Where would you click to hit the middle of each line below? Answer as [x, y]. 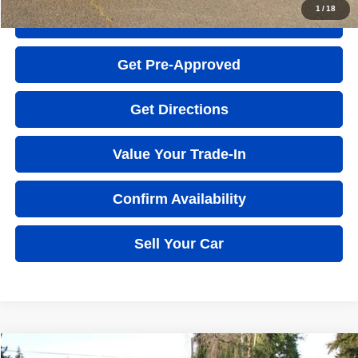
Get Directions [179, 109]
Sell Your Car [179, 243]
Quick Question [179, 20]
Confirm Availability [179, 199]
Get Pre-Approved [179, 64]
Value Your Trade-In [179, 154]
